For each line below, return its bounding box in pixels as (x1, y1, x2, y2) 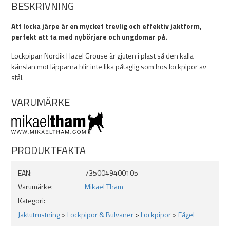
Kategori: (18, 195, 45, 206)
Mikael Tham (85, 181, 123, 192)
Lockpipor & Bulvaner (67, 209, 133, 220)
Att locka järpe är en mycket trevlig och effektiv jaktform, (11, 21, 202, 31)
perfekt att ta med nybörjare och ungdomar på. (11, 31, 167, 42)
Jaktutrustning (18, 209, 60, 220)
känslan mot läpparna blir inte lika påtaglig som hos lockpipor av (11, 61, 206, 72)
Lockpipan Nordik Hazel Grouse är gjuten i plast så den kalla (11, 50, 194, 61)
